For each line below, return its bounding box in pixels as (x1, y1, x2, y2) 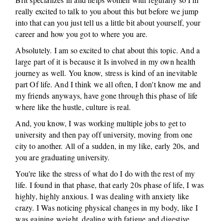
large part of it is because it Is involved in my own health (15, 56, 196, 67)
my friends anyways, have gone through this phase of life (15, 90, 198, 101)
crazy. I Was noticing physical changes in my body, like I (15, 202, 198, 213)
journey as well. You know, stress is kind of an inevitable (15, 68, 198, 78)
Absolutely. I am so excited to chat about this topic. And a (15, 45, 200, 55)
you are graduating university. (15, 152, 110, 162)
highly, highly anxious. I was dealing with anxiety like (15, 191, 189, 201)
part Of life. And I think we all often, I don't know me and (15, 79, 201, 89)
